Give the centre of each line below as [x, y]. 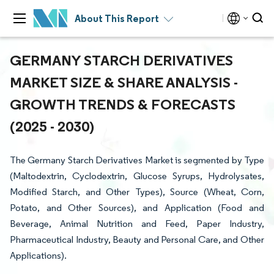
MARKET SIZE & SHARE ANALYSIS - [124, 82]
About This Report [117, 18]
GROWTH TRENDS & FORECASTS [123, 104]
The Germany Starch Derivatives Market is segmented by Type [137, 160]
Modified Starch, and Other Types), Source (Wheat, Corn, [137, 192]
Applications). [38, 255]
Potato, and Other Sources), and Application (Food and [137, 208]
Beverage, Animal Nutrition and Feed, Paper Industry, [137, 224]
